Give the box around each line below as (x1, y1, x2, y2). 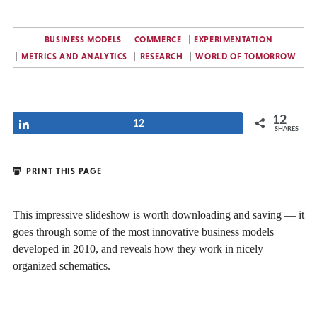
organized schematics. (13, 259, 110, 272)
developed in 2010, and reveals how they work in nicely (13, 242, 263, 255)
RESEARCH (139, 52, 183, 62)
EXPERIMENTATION (194, 35, 273, 45)
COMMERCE (134, 35, 182, 45)
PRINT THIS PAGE (23, 166, 102, 176)
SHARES (275, 125, 299, 132)
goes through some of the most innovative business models (13, 225, 274, 238)
